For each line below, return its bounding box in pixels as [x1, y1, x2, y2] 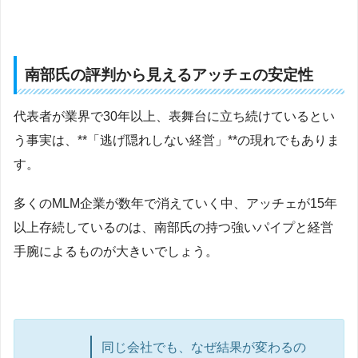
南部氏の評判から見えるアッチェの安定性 [25, 66, 313, 83]
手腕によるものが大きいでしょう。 [14, 245, 218, 259]
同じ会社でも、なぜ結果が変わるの [101, 340, 306, 354]
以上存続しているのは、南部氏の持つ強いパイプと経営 [14, 221, 333, 235]
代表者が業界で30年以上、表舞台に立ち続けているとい [14, 109, 335, 123]
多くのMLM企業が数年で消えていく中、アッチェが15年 [14, 197, 337, 211]
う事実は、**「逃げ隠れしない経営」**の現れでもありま [14, 133, 340, 147]
